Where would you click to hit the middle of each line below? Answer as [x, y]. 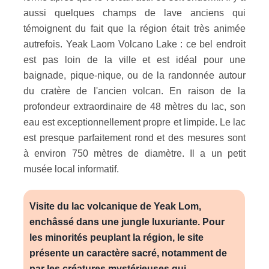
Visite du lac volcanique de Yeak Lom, [116, 206]
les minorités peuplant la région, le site [117, 237]
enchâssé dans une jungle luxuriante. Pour [127, 222]
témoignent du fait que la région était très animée [134, 28]
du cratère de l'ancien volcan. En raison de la [134, 91]
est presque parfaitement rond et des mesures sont [134, 138]
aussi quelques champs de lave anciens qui [134, 13]
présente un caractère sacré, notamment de [128, 253]
